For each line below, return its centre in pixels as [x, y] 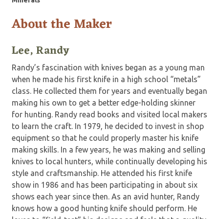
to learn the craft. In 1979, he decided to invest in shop [108, 126]
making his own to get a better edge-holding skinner [104, 102]
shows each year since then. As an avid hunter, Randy [106, 196]
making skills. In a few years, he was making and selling [109, 149]
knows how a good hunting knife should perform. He [104, 208]
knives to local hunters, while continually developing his [109, 161]
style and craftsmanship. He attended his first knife [102, 173]
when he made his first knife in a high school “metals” [106, 79]
